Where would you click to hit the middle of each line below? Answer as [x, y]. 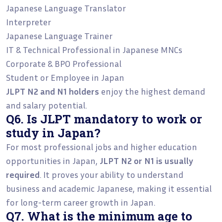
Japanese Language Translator [66, 8]
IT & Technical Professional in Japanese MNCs [94, 49]
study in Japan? [53, 132]
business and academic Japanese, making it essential [109, 188]
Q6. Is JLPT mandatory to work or [104, 118]
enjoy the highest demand [152, 91]
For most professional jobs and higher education [102, 146]
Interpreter [28, 22]
